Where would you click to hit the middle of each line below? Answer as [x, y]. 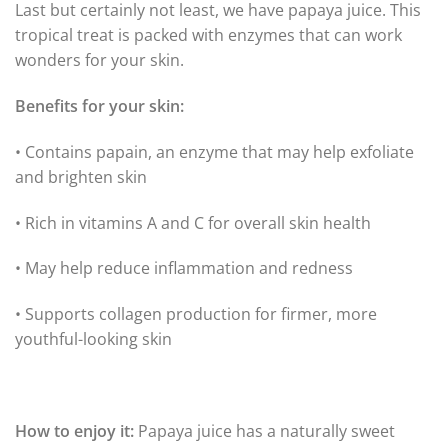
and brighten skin [81, 176]
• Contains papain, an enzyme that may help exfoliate [214, 151]
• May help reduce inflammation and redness [184, 268]
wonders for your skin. [99, 60]
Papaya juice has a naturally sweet [264, 430]
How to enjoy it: [74, 430]
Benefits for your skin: [99, 106]
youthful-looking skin [93, 339]
